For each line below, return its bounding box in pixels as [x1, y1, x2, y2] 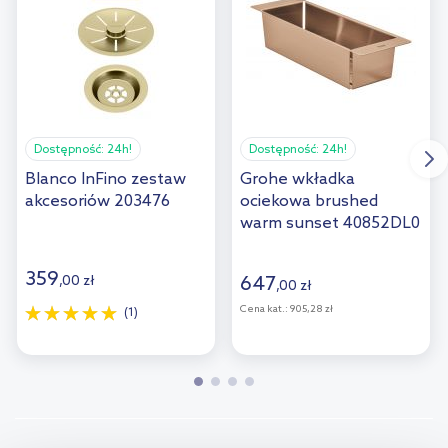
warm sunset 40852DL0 [240, 214, 420, 234]
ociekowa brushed [240, 192, 378, 212]
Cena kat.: [240, 303, 288, 316]
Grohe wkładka [240, 170, 355, 190]
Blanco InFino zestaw [25, 170, 186, 190]
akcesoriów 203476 [25, 192, 170, 212]
